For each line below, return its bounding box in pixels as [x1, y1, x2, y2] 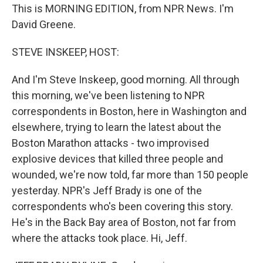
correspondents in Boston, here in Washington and [12, 105, 247, 117]
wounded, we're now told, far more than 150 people [12, 168, 248, 181]
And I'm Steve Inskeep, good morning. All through [12, 73, 240, 86]
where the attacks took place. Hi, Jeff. [12, 232, 187, 244]
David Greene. [12, 18, 76, 31]
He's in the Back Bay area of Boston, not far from [12, 216, 236, 228]
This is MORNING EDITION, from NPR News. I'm [12, 2, 234, 15]
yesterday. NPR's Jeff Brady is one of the [12, 184, 202, 197]
